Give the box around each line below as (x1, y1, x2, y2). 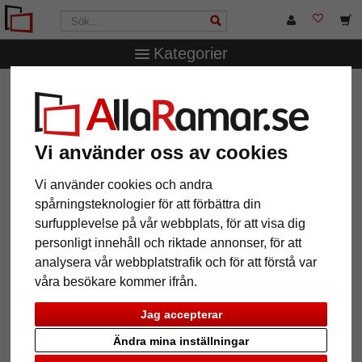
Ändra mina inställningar (113, 335, 249, 348)
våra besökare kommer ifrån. (35, 275, 198, 289)
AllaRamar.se (23, 83, 91, 96)
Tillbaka (27, 331, 67, 345)
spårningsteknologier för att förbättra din (35, 197, 262, 212)
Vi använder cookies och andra (35, 178, 213, 192)
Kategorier (153, 44, 228, 62)
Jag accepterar (140, 307, 222, 321)
